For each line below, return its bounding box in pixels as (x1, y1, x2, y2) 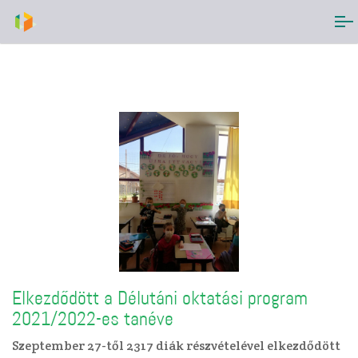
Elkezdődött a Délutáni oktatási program (12, 285, 308, 311)
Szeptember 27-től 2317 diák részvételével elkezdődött (12, 337, 340, 354)
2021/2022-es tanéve (12, 306, 173, 332)
